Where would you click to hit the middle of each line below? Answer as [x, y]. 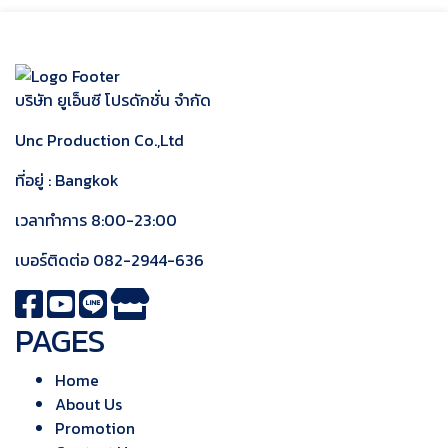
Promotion [95, 428]
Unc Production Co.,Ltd [99, 140]
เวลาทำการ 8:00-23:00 [96, 220]
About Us [88, 404]
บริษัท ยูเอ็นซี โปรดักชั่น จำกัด [113, 100]
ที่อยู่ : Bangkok [67, 180]
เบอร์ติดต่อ [54, 260]
